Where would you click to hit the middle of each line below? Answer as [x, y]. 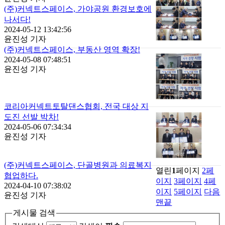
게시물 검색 [34, 213]
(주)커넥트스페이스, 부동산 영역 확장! [72, 49]
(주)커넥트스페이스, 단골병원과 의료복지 [78, 165]
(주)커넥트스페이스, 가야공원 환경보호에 [78, 9]
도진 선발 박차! [31, 117]
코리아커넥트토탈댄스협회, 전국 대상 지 [76, 106]
